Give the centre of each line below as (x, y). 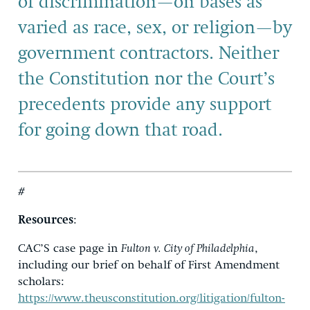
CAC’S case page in (70, 248)
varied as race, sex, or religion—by (155, 28)
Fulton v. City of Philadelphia (188, 248)
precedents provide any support (145, 105)
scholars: (41, 282)
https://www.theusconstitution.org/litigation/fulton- (152, 298)
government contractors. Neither (148, 54)
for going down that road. (120, 130)
